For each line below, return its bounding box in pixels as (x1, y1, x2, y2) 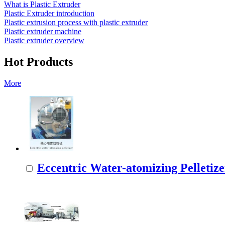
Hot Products (4, 55, 73, 69)
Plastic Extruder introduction (4, 9, 94, 18)
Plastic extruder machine (4, 27, 81, 36)
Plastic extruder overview (4, 36, 84, 45)
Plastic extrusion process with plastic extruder (4, 18, 148, 27)
